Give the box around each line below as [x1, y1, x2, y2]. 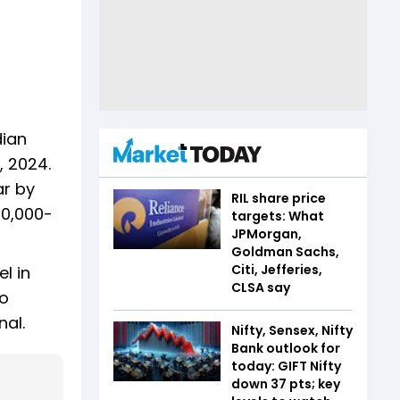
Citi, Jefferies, [231, 260, 322, 279]
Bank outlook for [231, 338, 340, 357]
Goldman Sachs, [231, 242, 339, 261]
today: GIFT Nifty [231, 356, 341, 375]
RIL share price [231, 188, 326, 207]
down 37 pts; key [231, 374, 340, 393]
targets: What [231, 206, 324, 225]
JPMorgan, [231, 224, 302, 243]
